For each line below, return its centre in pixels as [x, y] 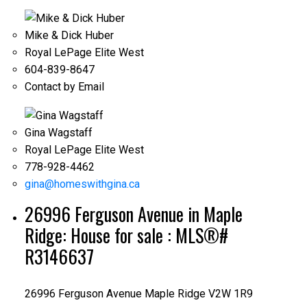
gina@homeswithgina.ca [82, 184]
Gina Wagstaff [58, 133]
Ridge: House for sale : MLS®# [126, 236]
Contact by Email [64, 86]
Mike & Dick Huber [69, 35]
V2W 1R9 [230, 294]
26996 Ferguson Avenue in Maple [133, 214]
